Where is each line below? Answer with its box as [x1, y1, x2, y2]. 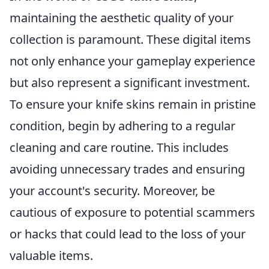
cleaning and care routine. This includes [10, 139, 229, 156]
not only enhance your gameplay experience [10, 53, 255, 69]
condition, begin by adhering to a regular [10, 118, 235, 134]
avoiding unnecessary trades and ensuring [10, 161, 245, 177]
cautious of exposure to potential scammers [10, 204, 255, 220]
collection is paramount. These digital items [10, 31, 251, 47]
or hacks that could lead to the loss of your [10, 226, 246, 242]
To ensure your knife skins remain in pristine [10, 96, 256, 112]
